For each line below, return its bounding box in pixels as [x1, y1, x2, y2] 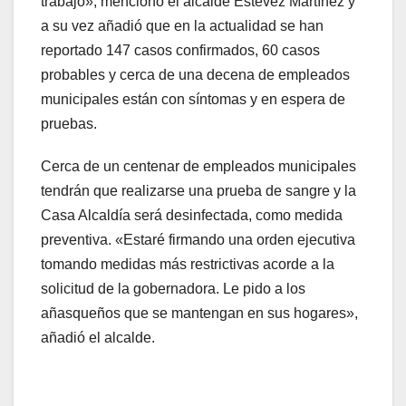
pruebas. [41, 116, 97, 132]
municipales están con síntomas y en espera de [41, 92, 345, 108]
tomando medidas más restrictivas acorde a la [41, 256, 334, 273]
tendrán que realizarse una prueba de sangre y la [41, 183, 356, 199]
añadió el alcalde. [41, 330, 155, 346]
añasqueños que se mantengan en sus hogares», [41, 305, 358, 322]
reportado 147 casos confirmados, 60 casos [41, 43, 320, 59]
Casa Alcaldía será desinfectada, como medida [41, 208, 343, 224]
